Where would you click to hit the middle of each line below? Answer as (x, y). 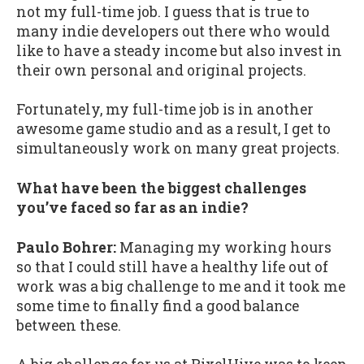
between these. (69, 325)
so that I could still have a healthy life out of (172, 266)
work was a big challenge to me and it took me (181, 286)
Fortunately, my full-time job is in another (165, 110)
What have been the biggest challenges (161, 188)
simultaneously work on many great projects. (178, 149)
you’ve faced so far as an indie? (132, 207)
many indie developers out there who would (173, 31)
